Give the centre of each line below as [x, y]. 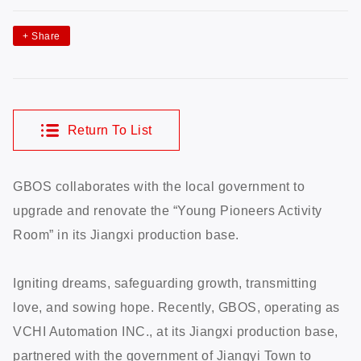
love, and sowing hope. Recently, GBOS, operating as [176, 307]
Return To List [108, 131]
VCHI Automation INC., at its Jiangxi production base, [176, 331]
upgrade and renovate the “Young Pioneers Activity [168, 210]
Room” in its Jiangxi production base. [126, 234]
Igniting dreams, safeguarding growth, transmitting [165, 283]
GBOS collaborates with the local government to [159, 186]
